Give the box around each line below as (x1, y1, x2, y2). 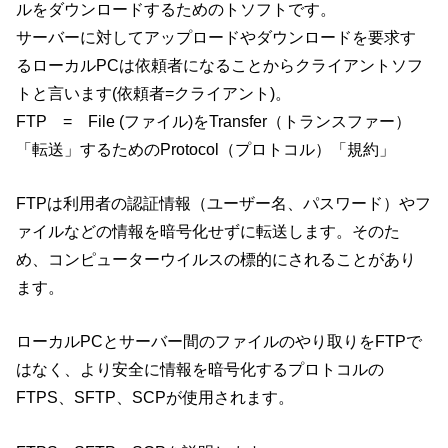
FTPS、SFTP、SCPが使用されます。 (16, 388, 295, 407)
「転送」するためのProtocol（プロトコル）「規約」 (16, 139, 396, 158)
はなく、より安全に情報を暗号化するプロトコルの (16, 360, 385, 379)
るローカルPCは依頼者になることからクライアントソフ (16, 55, 424, 74)
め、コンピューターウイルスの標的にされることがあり (16, 249, 417, 268)
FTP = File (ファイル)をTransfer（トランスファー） (16, 111, 412, 130)
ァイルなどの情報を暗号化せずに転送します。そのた (16, 221, 401, 240)
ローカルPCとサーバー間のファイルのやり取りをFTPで (16, 332, 423, 351)
